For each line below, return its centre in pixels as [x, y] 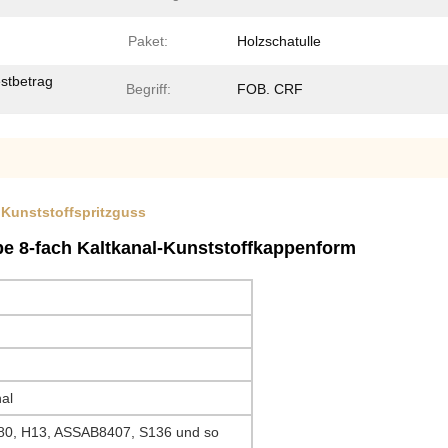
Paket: [148, 41]
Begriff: [148, 89]
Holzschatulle [279, 41]
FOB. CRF [270, 89]
